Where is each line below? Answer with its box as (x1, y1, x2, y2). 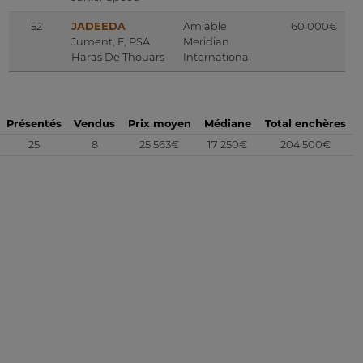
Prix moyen (127, 116, 191, 130)
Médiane (203, 116, 251, 130)
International (183, 50, 251, 64)
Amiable (183, 19, 227, 33)
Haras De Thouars (71, 50, 164, 64)
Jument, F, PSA (71, 35, 150, 49)
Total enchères (265, 116, 346, 130)
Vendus (74, 116, 115, 130)
